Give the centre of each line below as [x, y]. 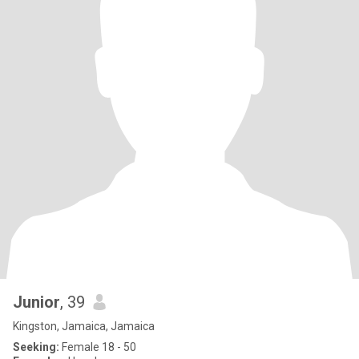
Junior [36, 302]
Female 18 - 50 [98, 347]
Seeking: [36, 347]
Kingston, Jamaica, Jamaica [84, 326]
